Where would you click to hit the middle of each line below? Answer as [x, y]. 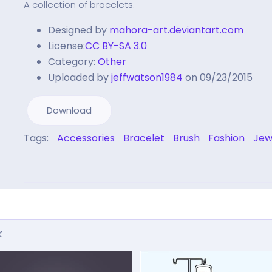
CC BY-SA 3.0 [116, 46]
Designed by [77, 30]
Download [69, 110]
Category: [72, 62]
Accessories [86, 138]
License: [66, 46]
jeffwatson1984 [147, 77]
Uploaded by [78, 77]
